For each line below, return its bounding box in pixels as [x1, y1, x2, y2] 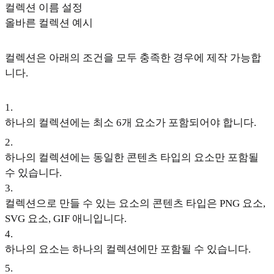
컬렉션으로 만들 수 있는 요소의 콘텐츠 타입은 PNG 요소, [5, 197, 265, 209]
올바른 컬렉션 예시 [5, 17, 93, 29]
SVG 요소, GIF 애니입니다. [5, 212, 127, 224]
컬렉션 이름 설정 [5, 2, 83, 14]
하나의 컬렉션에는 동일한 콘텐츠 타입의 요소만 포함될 [5, 151, 259, 163]
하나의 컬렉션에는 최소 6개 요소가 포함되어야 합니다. [5, 117, 256, 129]
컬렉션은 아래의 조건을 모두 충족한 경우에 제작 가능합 [5, 51, 261, 64]
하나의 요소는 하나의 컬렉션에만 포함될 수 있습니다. [5, 243, 251, 255]
